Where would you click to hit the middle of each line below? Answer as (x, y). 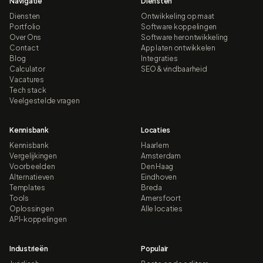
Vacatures (27, 79)
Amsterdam (161, 156)
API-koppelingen (38, 219)
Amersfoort (161, 198)
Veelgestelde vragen (45, 100)
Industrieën (29, 248)
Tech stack (28, 90)
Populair (155, 248)
